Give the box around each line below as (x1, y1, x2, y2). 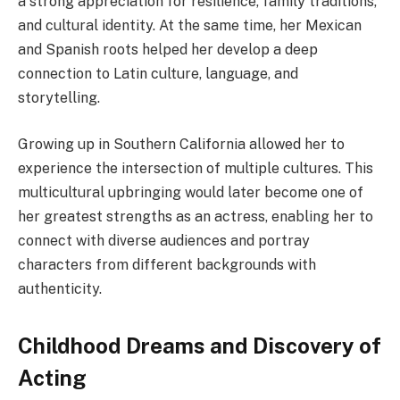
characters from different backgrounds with (18, 255, 316, 273)
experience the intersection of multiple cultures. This (18, 159, 373, 177)
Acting (18, 365, 87, 391)
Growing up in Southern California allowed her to (18, 135, 345, 153)
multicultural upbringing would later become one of (18, 183, 363, 201)
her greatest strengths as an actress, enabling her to (18, 207, 373, 225)
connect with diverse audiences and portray (18, 231, 310, 249)
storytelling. (18, 89, 100, 107)
